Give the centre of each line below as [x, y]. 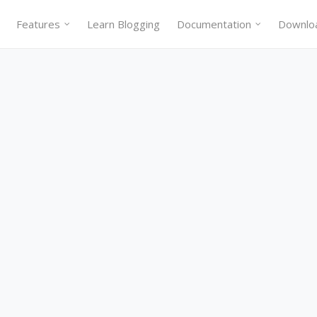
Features [38, 24]
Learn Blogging [123, 24]
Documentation [214, 24]
